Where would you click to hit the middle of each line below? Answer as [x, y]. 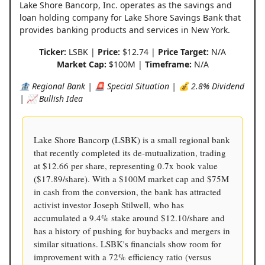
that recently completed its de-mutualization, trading [130, 152]
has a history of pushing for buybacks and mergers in [132, 230]
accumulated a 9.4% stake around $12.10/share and [129, 217]
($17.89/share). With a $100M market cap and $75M [131, 178]
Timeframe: [168, 64]
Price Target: [183, 51]
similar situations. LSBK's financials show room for [127, 243]
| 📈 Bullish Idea [51, 98]
